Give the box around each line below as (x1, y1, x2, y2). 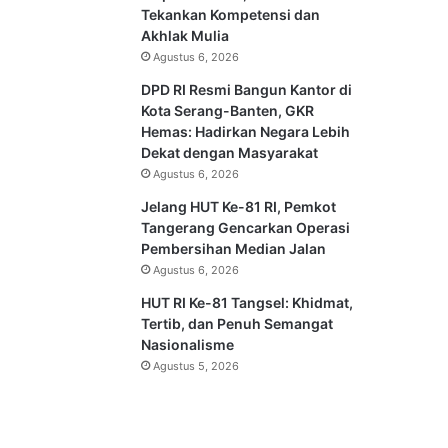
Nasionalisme (141, 336, 235, 353)
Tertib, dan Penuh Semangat (141, 315, 334, 332)
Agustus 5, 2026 (153, 359, 240, 373)
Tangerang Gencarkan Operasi (141, 219, 351, 236)
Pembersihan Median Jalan (141, 240, 327, 257)
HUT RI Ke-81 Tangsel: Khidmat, (141, 294, 354, 311)
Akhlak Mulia (141, 27, 230, 44)
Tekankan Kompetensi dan (141, 6, 321, 23)
